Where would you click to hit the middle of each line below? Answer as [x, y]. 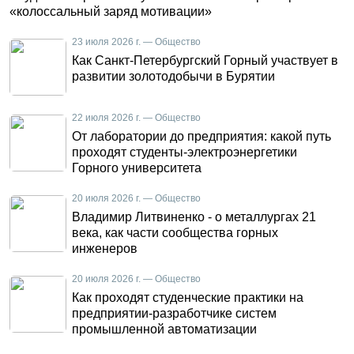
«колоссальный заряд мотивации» [111, 11]
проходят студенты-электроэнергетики [185, 152]
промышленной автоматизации [164, 329]
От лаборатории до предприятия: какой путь [201, 136]
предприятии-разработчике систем [174, 313]
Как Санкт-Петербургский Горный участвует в [205, 60]
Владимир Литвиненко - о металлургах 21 [194, 217]
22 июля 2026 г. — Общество [136, 118]
